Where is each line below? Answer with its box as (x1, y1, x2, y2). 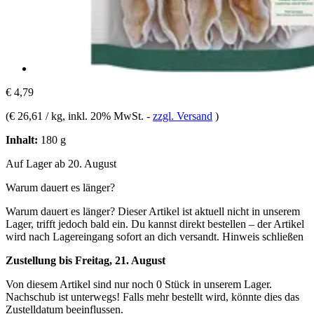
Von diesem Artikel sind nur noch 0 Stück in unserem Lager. (6, 278, 272, 290)
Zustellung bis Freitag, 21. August (6, 254, 165, 266)
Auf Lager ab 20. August (6, 157, 116, 170)
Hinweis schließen (222, 230, 303, 243)
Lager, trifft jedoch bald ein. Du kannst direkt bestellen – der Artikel (6, 217, 304, 230)
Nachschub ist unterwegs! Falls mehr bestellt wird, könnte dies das (6, 290, 299, 303)
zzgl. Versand (153, 109, 212, 122)
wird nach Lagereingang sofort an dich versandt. (6, 230, 219, 243)
